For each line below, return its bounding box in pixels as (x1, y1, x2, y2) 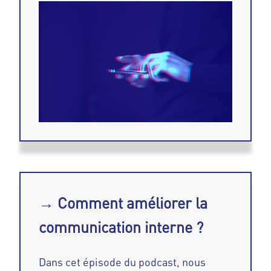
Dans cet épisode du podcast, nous (39, 255, 206, 269)
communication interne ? (39, 218, 204, 237)
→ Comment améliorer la (39, 194, 208, 213)
